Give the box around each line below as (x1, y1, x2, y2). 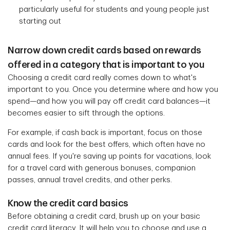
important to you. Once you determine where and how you (8, 86, 218, 94)
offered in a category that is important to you (8, 60, 204, 70)
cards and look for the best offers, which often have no (8, 141, 205, 149)
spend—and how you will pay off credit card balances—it (8, 98, 210, 106)
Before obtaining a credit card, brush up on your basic (8, 213, 200, 221)
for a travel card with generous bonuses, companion (8, 164, 196, 172)
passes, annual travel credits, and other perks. (8, 176, 172, 184)
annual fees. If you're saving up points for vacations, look (8, 152, 211, 161)
